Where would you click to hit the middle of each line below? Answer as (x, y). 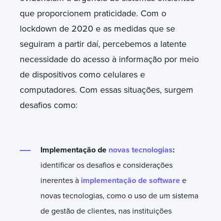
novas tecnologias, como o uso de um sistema (119, 196)
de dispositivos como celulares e (82, 74)
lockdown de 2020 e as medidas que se (97, 28)
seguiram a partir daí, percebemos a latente (103, 44)
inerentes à (61, 180)
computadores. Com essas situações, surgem (107, 90)
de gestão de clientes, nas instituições (106, 211)
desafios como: (49, 105)
